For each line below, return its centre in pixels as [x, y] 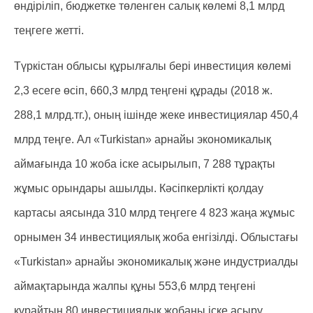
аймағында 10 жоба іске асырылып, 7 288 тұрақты [145, 164]
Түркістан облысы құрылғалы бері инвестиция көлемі [153, 66]
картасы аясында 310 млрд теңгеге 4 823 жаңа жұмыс [154, 213]
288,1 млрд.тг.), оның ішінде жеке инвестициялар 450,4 [156, 115]
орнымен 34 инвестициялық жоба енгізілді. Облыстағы [156, 237]
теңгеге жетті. [50, 30]
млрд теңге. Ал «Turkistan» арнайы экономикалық [143, 139]
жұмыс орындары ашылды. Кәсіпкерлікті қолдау [139, 188]
